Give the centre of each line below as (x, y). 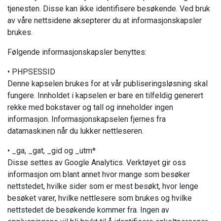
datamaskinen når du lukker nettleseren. (75, 131)
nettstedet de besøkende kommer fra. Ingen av (88, 210)
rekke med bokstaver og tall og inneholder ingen (90, 107)
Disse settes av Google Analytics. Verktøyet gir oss (97, 163)
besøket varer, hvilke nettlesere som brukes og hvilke (100, 198)
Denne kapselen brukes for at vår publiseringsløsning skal (108, 84)
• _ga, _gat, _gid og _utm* (52, 151)
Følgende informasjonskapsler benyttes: (77, 52)
